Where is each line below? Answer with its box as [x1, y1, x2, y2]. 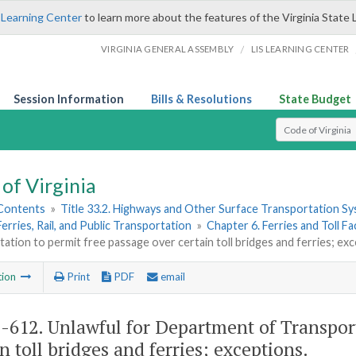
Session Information [14, 92, 124, 106]
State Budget [279, 92, 351, 106]
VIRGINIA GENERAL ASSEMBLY [101, 44, 234, 54]
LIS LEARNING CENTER [250, 44, 350, 54]
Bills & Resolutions [151, 92, 252, 106]
